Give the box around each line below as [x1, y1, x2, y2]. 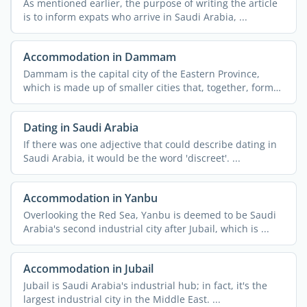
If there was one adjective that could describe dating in [23, 137, 277, 151]
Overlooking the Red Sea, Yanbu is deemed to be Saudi [23, 208, 276, 221]
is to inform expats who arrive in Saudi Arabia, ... [23, 10, 247, 23]
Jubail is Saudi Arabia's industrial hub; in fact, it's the [23, 278, 267, 292]
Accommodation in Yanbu [23, 191, 158, 206]
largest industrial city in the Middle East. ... [23, 292, 221, 306]
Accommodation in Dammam [23, 49, 176, 65]
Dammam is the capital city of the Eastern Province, [23, 66, 260, 80]
